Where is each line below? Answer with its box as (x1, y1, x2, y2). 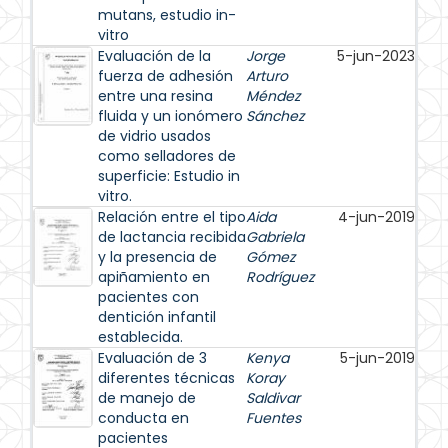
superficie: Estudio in (98, 166, 240, 186)
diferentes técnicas (98, 368, 235, 388)
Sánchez (246, 106, 304, 126)
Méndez (246, 86, 300, 106)
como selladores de (98, 146, 236, 166)
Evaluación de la (98, 46, 211, 66)
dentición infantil (98, 307, 216, 327)
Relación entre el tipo (98, 207, 246, 227)
